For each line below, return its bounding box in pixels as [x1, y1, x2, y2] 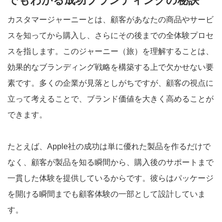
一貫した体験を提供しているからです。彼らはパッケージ [7, 173, 214, 182]
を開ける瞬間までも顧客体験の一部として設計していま [7, 189, 206, 198]
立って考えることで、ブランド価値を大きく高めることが [7, 94, 214, 103]
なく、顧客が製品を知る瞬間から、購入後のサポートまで [7, 158, 214, 166]
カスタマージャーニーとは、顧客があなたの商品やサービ [7, 15, 214, 24]
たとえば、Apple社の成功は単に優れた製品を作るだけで [7, 142, 211, 151]
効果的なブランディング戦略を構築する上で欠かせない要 [7, 62, 214, 71]
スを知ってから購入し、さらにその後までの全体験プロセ [7, 31, 214, 40]
